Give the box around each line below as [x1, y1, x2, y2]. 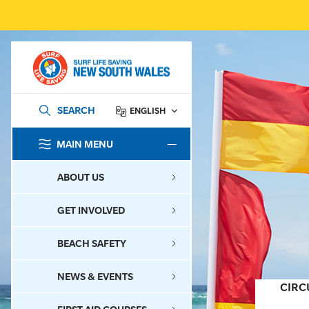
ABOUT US [57, 171, 104, 183]
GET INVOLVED [57, 204, 125, 217]
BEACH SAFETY [57, 237, 126, 250]
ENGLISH [130, 106, 166, 117]
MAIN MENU [57, 138, 113, 150]
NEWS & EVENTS [57, 270, 133, 283]
